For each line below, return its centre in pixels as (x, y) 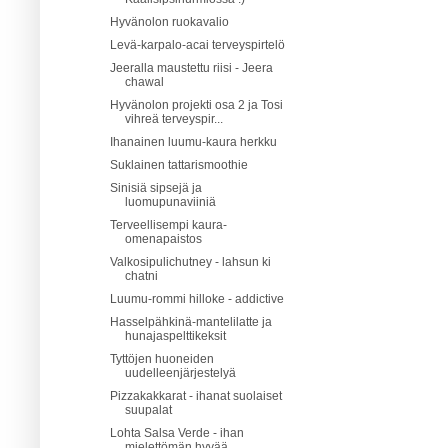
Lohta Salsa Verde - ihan (176, 432)
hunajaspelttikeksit (175, 335)
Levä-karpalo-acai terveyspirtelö (197, 44)
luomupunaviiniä (170, 201)
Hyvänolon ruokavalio (169, 21)
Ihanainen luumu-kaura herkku (193, 141)
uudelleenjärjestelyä (180, 372)
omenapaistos (163, 238)
